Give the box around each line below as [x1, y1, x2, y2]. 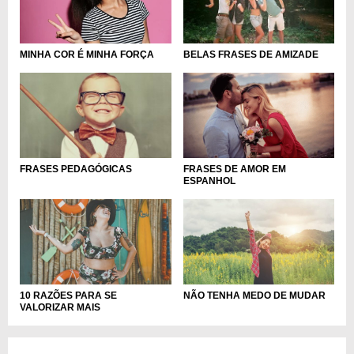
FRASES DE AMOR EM [183, 163, 286, 175]
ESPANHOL [183, 175, 235, 186]
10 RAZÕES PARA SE [20, 289, 117, 301]
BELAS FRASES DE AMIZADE [183, 49, 318, 61]
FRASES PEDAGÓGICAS [20, 164, 132, 175]
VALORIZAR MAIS [20, 301, 100, 313]
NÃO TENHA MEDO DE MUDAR [183, 289, 326, 301]
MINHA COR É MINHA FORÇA [20, 49, 154, 61]
